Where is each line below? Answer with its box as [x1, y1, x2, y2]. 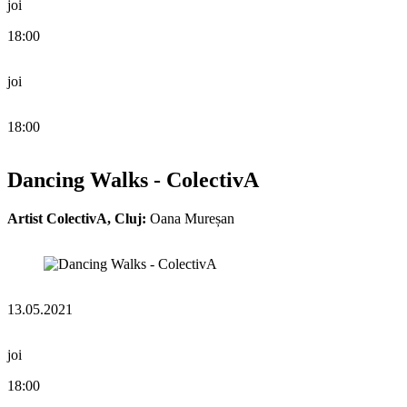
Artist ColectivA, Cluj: [7, 210, 146, 226]
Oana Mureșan [146, 210, 234, 226]
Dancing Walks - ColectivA [7, 167, 259, 192]
